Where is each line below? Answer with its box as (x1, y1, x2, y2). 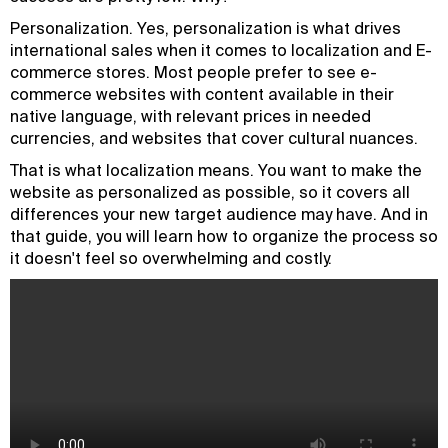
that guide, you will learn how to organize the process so (10, 227, 438, 245)
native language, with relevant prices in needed (10, 107, 371, 125)
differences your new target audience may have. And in (10, 205, 428, 223)
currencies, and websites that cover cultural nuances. (10, 129, 418, 147)
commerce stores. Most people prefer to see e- (10, 63, 377, 81)
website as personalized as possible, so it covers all (10, 183, 410, 201)
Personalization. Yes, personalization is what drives (10, 19, 401, 37)
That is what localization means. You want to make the (10, 161, 422, 179)
